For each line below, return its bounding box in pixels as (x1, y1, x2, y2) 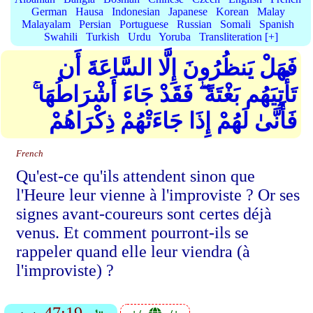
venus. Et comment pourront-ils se (16, 224, 249, 242)
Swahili (43, 31, 78, 43)
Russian (177, 18, 212, 30)
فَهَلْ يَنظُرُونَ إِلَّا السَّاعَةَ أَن (58, 55, 297, 80)
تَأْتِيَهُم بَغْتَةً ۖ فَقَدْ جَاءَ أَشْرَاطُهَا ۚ (32, 82, 297, 107)
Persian (79, 18, 111, 30)
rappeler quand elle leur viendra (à (16, 242, 250, 261)
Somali (220, 18, 251, 30)
